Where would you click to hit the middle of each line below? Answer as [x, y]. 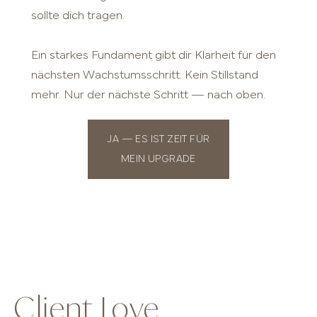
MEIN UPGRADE [158, 160]
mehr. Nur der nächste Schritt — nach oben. [149, 96]
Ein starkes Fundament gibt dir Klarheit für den [154, 56]
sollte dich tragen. [78, 16]
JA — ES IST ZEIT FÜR [158, 140]
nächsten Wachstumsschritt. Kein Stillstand [145, 76]
